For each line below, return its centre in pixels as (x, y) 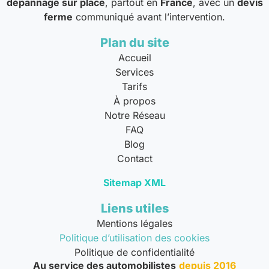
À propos (134, 101)
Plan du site (134, 42)
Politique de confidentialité (134, 252)
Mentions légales (134, 223)
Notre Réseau (134, 115)
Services (134, 72)
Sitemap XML (134, 182)
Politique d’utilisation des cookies (134, 237)
